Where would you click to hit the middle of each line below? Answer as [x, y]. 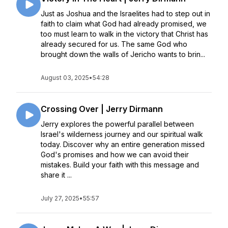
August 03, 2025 [65, 78]
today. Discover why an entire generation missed [123, 144]
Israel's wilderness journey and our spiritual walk [122, 134]
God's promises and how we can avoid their [115, 154]
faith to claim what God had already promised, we [124, 24]
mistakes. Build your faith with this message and [120, 165]
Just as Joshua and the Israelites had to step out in [125, 13]
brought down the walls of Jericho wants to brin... [123, 54]
